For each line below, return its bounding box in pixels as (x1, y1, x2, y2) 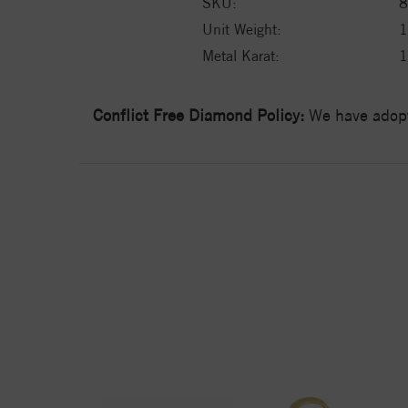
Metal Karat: (202, 46, 280, 65)
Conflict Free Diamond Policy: (93, 105, 304, 125)
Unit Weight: (202, 20, 281, 38)
